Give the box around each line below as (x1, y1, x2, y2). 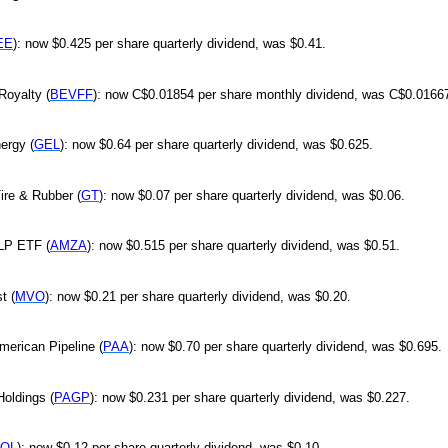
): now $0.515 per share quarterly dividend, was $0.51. (87, 238, 400, 254)
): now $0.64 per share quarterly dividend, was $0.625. (60, 137, 373, 153)
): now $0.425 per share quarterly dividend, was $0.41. (13, 36, 326, 52)
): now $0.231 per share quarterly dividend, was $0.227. (90, 389, 410, 405)
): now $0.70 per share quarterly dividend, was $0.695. (129, 339, 442, 355)
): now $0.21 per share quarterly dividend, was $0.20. (45, 288, 351, 304)
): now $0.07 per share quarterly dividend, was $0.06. (99, 187, 405, 203)
